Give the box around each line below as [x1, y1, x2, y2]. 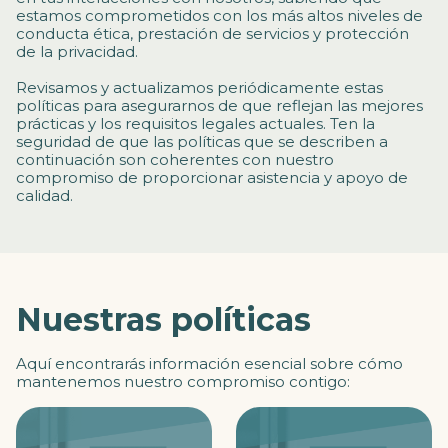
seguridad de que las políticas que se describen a [16, 132, 388, 151]
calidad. [16, 186, 73, 205]
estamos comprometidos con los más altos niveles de [16, 6, 423, 25]
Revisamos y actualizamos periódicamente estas [16, 78, 383, 97]
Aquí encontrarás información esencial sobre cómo [16, 354, 403, 373]
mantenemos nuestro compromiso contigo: [16, 372, 350, 391]
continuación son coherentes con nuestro [16, 150, 334, 169]
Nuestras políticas [16, 300, 311, 339]
